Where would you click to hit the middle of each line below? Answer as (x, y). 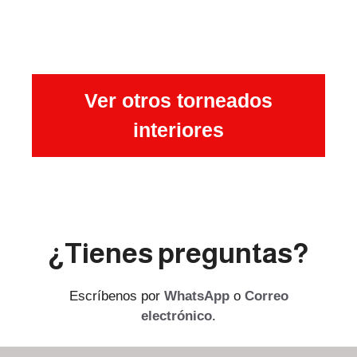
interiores (178, 130)
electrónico (177, 316)
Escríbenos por (116, 296)
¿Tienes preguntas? (178, 253)
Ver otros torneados (178, 101)
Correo (266, 296)
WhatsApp (196, 296)
